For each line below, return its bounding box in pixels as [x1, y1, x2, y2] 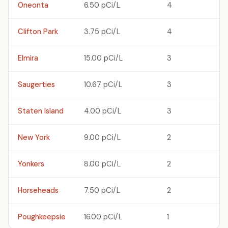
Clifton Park [18, 27, 58, 36]
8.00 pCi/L [84, 159, 121, 168]
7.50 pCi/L [84, 186, 120, 195]
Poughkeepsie [18, 212, 66, 221]
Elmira [18, 53, 38, 63]
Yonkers [18, 159, 44, 168]
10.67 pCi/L [84, 80, 122, 89]
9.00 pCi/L [84, 133, 121, 142]
